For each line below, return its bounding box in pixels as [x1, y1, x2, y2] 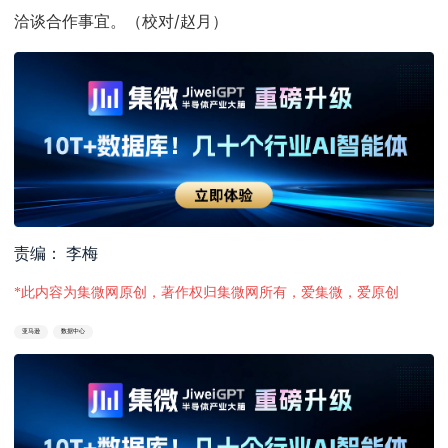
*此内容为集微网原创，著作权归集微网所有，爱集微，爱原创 [14, 285, 400, 301]
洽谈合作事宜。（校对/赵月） [14, 11, 229, 32]
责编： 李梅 [14, 245, 99, 263]
